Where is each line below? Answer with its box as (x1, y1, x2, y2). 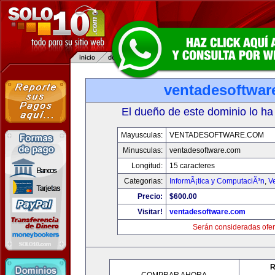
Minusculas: (123, 146, 163, 155)
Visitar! (137, 207, 163, 216)
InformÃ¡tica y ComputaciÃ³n (169, 177, 265, 185)
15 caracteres (169, 161, 215, 170)
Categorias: (124, 177, 163, 185)
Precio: (137, 192, 163, 201)
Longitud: (131, 161, 163, 170)
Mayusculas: (121, 131, 163, 139)
